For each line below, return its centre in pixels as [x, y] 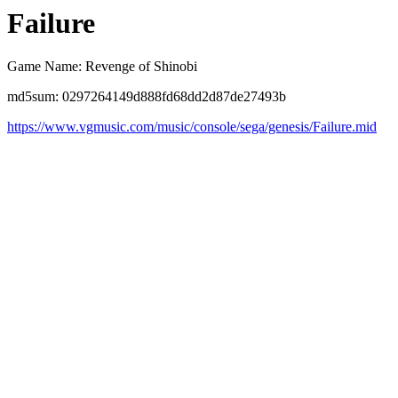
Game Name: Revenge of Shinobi [102, 67]
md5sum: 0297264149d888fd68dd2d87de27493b [147, 97]
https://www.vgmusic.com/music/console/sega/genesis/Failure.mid [192, 127]
